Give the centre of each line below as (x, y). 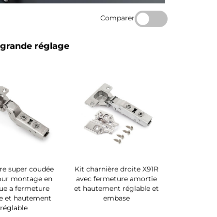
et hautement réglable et (116, 189)
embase (116, 198)
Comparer (117, 18)
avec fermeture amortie (116, 179)
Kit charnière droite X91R (116, 169)
